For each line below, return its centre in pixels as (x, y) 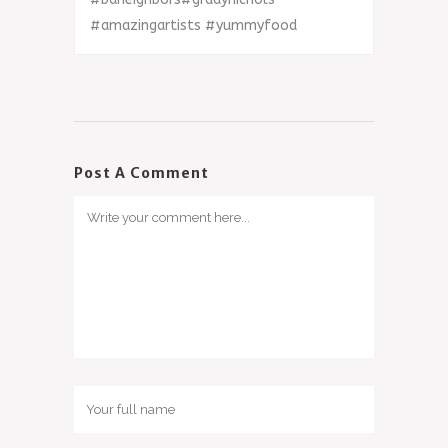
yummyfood (256, 25)
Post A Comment (141, 173)
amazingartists (151, 25)
